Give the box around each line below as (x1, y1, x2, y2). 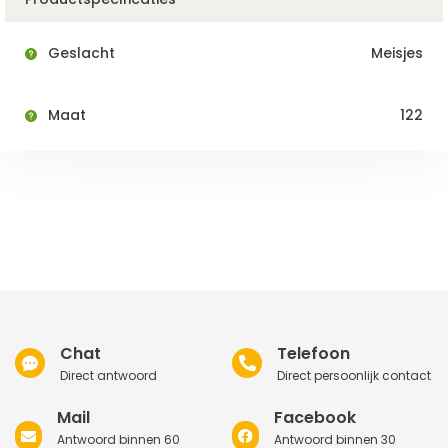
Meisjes (371, 42, 423, 63)
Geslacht (44, 42, 115, 63)
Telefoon (277, 341, 351, 365)
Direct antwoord (60, 366, 157, 384)
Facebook (274, 405, 357, 429)
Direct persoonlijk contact (277, 366, 432, 384)
